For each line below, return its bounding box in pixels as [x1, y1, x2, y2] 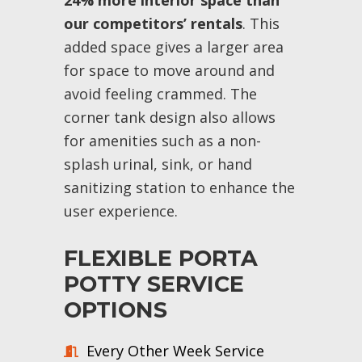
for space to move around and [63, 61, 275, 80]
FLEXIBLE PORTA [63, 245, 258, 271]
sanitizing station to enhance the [63, 178, 295, 197]
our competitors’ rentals [63, 14, 242, 33]
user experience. [63, 201, 178, 221]
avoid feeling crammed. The [63, 84, 257, 103]
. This [242, 14, 280, 33]
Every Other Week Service [86, 341, 264, 360]
